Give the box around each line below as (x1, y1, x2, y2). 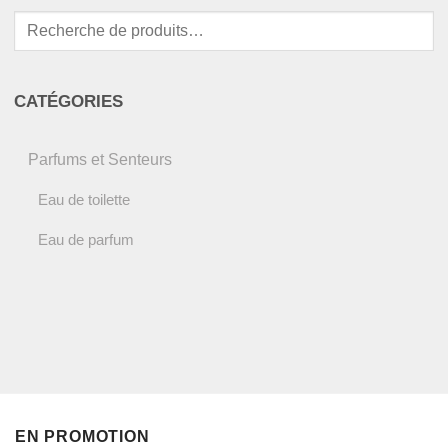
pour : (13, 35, 55, 52)
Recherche (13, 12, 87, 29)
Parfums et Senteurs (28, 150, 173, 168)
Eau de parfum (38, 230, 135, 248)
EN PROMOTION (15, 428, 150, 446)
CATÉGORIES (14, 91, 124, 111)
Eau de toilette (38, 190, 131, 208)
